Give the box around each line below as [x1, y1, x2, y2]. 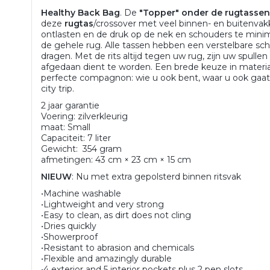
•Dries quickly [41, 221, 97, 231]
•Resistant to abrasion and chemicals [41, 242, 195, 253]
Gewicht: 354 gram [41, 143, 122, 154]
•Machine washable [41, 188, 122, 199]
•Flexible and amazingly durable [41, 253, 172, 264]
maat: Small [41, 122, 91, 133]
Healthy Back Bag [41, 7, 121, 18]
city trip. [41, 83, 75, 94]
